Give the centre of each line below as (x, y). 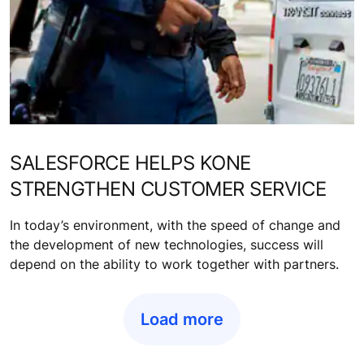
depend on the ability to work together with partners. (174, 264)
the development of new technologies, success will (167, 244)
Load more (182, 319)
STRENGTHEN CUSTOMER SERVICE (168, 188)
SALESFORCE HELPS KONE (130, 162)
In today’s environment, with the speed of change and (175, 225)
